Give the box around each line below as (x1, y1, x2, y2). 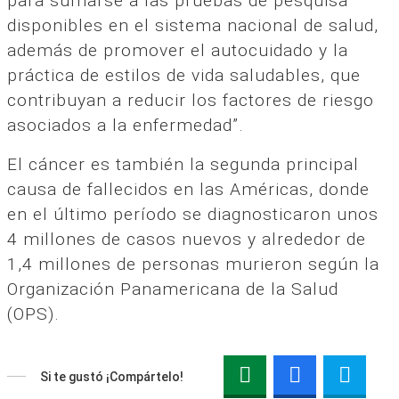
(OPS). (7, 303, 60, 324)
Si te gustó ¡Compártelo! (40, 369, 183, 384)
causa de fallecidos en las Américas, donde (7, 178, 370, 199)
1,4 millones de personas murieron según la (7, 253, 379, 274)
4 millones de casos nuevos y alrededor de (7, 228, 366, 249)
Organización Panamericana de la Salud (7, 278, 338, 299)
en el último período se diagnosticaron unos (7, 203, 379, 224)
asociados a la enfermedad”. (7, 114, 244, 135)
